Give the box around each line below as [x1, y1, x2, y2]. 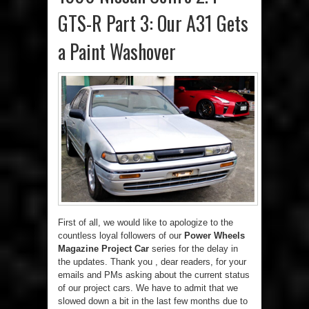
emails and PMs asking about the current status [58, 270, 250, 281]
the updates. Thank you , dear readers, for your [58, 257, 246, 268]
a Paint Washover [58, 37, 176, 66]
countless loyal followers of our [58, 230, 184, 241]
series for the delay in [149, 243, 238, 255]
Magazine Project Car [58, 243, 149, 255]
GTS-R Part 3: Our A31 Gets [58, 8, 248, 37]
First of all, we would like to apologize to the [58, 217, 233, 228]
